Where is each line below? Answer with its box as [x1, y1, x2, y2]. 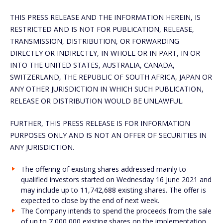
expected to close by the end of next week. [20, 195, 159, 205]
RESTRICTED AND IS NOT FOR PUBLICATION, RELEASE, [10, 24, 194, 34]
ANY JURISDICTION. [10, 142, 76, 152]
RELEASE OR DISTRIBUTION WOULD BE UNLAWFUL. [10, 96, 186, 106]
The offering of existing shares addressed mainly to [20, 164, 186, 174]
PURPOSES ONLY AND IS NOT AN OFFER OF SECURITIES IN [10, 130, 207, 140]
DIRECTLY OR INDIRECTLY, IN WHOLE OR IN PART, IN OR [10, 48, 200, 58]
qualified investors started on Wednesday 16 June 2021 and [20, 174, 212, 184]
